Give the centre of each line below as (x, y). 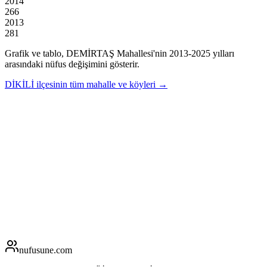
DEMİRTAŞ (90, 53)
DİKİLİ (19, 84)
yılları (222, 53)
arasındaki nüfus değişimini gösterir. (72, 64)
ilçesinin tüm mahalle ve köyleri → (102, 84)
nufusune (36, 250)
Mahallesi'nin (141, 53)
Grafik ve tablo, (35, 53)
